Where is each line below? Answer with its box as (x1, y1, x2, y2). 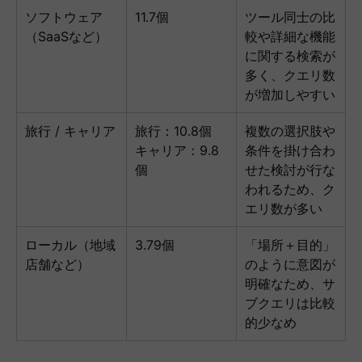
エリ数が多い (245, 200, 322, 217)
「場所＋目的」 (245, 237, 335, 254)
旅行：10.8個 (135, 123, 212, 140)
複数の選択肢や (245, 123, 335, 140)
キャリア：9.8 (135, 142, 219, 159)
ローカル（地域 (25, 237, 116, 254)
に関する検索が (245, 48, 335, 65)
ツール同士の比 (245, 9, 335, 26)
